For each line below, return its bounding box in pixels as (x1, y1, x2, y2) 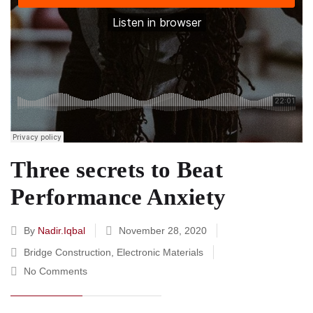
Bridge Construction (24, 246, 111, 258)
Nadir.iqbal (38, 224, 85, 236)
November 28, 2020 (116, 224, 210, 236)
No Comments (24, 265, 87, 277)
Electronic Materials (117, 246, 203, 258)
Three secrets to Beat (10, 156, 223, 182)
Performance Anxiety (10, 184, 226, 210)
